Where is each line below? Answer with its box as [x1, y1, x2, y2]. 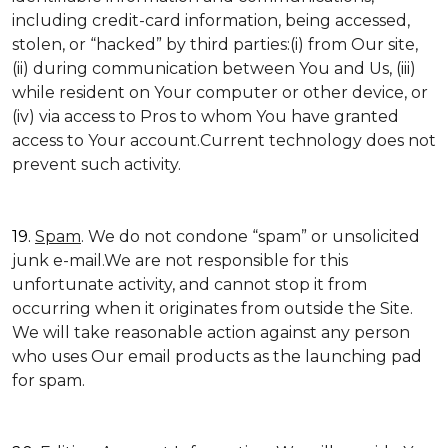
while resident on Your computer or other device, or [12, 83, 428, 102]
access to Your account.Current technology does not [12, 131, 436, 150]
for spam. [12, 371, 85, 390]
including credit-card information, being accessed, [12, 11, 410, 30]
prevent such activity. [12, 155, 181, 174]
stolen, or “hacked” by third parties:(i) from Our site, [12, 35, 418, 54]
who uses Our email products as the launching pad [12, 347, 422, 366]
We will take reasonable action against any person [12, 323, 410, 342]
